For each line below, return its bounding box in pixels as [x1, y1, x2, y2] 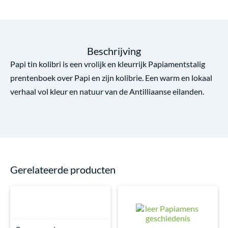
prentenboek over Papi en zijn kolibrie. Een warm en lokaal [10, 73, 212, 83]
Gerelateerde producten [10, 163, 116, 176]
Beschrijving [87, 45, 141, 58]
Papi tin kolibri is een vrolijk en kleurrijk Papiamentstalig [10, 59, 205, 69]
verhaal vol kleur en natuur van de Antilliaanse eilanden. [10, 87, 204, 97]
